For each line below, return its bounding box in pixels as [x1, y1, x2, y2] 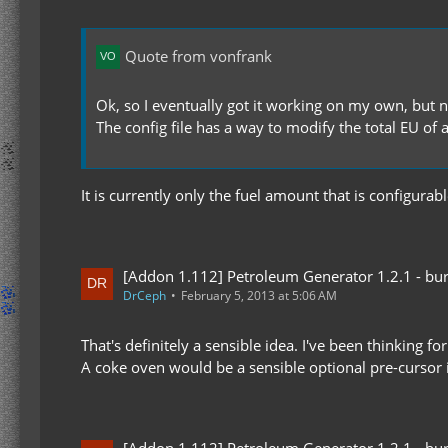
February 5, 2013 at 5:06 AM [181, 286, 337, 304]
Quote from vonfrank [125, 46, 272, 67]
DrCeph [123, 286, 166, 304]
